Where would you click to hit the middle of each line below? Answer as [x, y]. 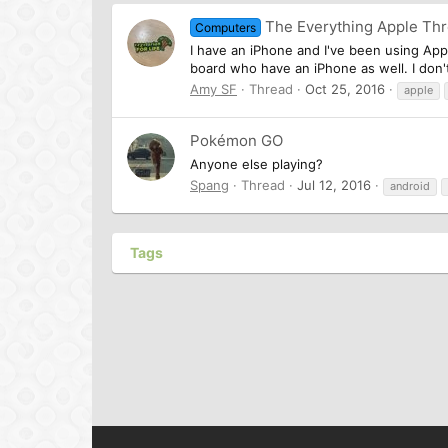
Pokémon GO [236, 141]
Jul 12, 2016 [334, 184]
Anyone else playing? [256, 163]
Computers [226, 28]
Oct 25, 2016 [345, 88]
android [410, 185]
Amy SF [213, 88]
